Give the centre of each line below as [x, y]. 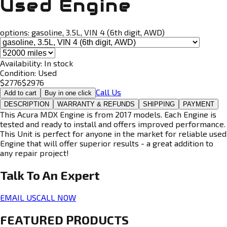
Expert [80, 175]
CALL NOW [56, 197]
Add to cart [20, 93]
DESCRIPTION [27, 104]
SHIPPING [159, 104]
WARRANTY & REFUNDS [96, 104]
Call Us [108, 92]
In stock [59, 63]
